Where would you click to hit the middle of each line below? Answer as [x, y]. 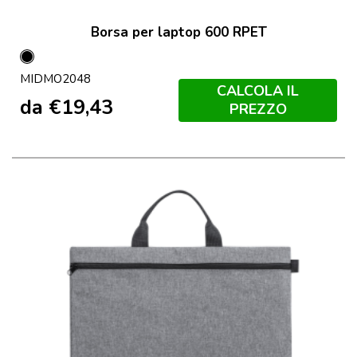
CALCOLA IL [258, 90]
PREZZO [258, 109]
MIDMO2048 [55, 79]
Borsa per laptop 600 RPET [178, 33]
